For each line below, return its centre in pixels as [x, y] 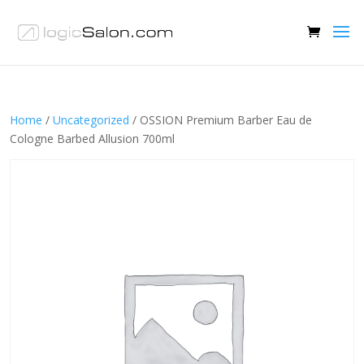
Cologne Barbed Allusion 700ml [92, 139]
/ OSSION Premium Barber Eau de [221, 120]
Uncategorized [91, 120]
